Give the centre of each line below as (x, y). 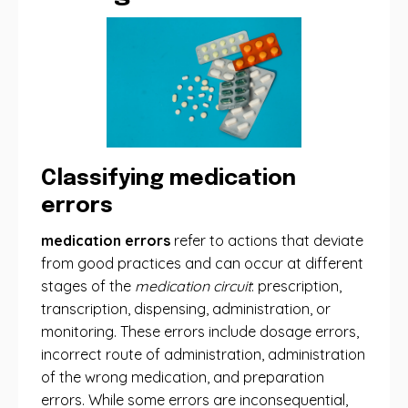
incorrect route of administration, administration (203, 354)
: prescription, (296, 286)
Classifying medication (168, 179)
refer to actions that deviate (267, 240)
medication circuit (193, 286)
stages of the (88, 286)
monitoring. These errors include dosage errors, (200, 331)
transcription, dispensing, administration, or (186, 309)
